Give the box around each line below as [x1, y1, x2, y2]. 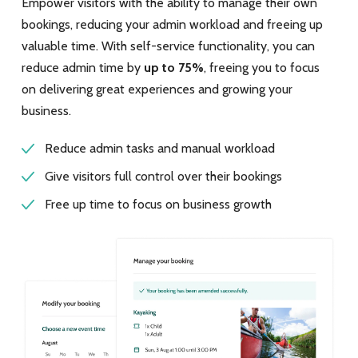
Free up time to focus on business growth [44, 197, 272, 213]
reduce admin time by [21, 59, 144, 75]
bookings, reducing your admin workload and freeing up [21, 16, 323, 32]
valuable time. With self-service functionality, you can [21, 38, 315, 54]
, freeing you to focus [203, 59, 320, 75]
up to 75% [143, 59, 204, 75]
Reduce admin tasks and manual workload [44, 141, 275, 157]
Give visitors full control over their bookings [44, 169, 282, 185]
